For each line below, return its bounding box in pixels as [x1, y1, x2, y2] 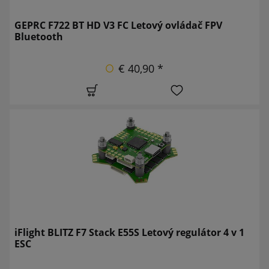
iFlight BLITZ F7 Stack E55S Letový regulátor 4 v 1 [14, 225, 244, 239]
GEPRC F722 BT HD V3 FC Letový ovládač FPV [14, 18, 222, 32]
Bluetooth [14, 29, 63, 43]
